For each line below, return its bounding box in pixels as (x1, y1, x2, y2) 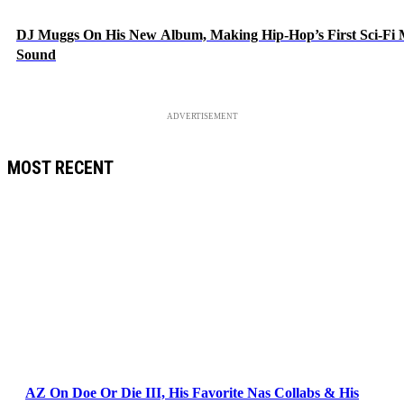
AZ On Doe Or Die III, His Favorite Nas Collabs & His (25, 384, 359, 400)
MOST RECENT (7, 156, 114, 179)
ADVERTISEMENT (166, 112, 238, 122)
